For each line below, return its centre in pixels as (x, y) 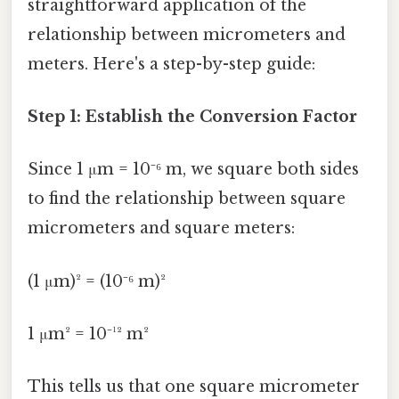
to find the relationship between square (187, 199)
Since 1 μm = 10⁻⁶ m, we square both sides (193, 170)
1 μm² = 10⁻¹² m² (88, 334)
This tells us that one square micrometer (194, 387)
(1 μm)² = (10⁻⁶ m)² (97, 281)
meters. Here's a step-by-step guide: (171, 64)
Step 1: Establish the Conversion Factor (192, 117)
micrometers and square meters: (161, 228)
